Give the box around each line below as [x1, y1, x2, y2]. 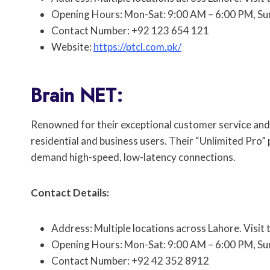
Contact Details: [31, 186, 109, 199]
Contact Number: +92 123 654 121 [51, 24, 209, 37]
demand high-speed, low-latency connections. [31, 151, 236, 164]
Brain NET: [31, 81, 123, 110]
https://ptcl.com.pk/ [93, 40, 181, 54]
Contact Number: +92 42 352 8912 [51, 254, 209, 268]
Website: [51, 40, 93, 54]
